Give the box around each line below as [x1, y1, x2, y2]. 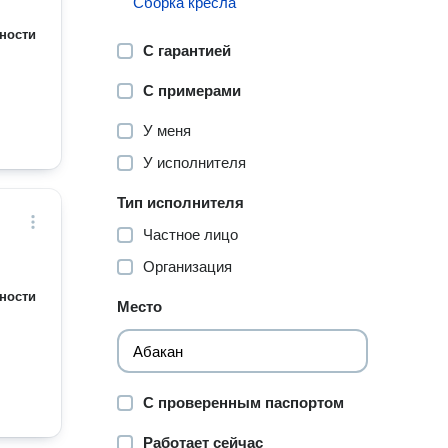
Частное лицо [143, 226, 239, 243]
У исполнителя [143, 154, 247, 171]
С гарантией [143, 42, 232, 59]
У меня [143, 122, 192, 139]
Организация [143, 258, 233, 275]
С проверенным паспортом [143, 394, 345, 411]
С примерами [143, 82, 242, 99]
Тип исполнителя [117, 194, 245, 211]
